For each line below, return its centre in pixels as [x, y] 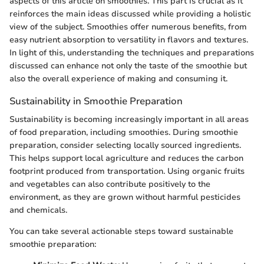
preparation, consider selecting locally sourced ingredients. [125, 146]
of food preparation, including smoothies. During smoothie [124, 133]
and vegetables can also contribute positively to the [110, 184]
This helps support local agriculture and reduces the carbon [126, 159]
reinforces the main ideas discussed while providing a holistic [130, 14]
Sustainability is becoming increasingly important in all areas [129, 120]
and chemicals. [38, 210]
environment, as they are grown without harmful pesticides [125, 197]
